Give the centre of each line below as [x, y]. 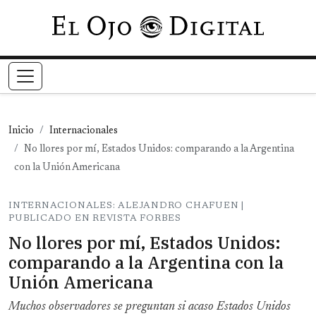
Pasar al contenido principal [223, 24]
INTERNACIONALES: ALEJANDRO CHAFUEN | [127, 206]
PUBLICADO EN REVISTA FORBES [95, 219]
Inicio [21, 132]
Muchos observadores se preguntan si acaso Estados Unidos [150, 307]
